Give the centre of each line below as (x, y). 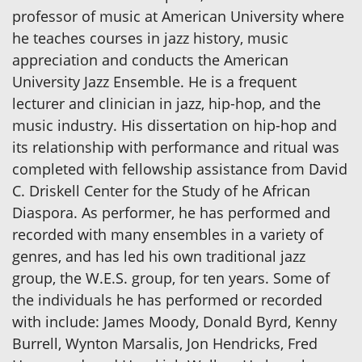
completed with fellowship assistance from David (180, 169)
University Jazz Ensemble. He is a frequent (154, 82)
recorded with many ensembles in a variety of (168, 235)
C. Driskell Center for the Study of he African (161, 191)
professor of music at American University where (178, 17)
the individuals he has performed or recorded (167, 300)
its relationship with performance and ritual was (176, 147)
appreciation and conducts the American (150, 60)
